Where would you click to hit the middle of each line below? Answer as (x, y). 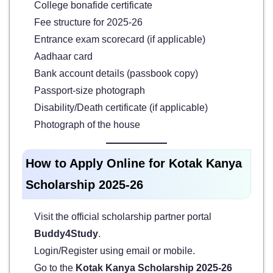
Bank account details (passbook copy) (116, 73)
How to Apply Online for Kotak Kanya (134, 163)
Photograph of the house (87, 124)
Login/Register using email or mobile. (115, 250)
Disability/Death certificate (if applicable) (121, 107)
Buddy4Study (66, 233)
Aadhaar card (63, 56)
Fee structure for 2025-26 (88, 22)
